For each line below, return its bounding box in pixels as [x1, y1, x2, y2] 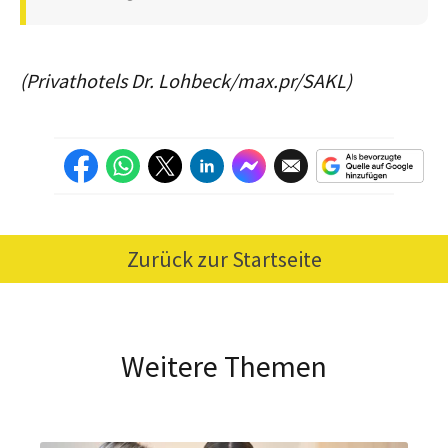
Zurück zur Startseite [126, 244, 322, 273]
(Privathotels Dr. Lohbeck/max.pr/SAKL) [20, 67, 352, 93]
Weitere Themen [121, 346, 327, 385]
